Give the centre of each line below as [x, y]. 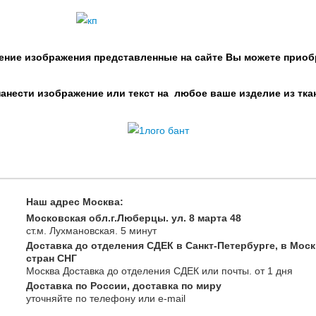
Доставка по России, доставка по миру [123, 286]
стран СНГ [51, 259]
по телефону [104, 299]
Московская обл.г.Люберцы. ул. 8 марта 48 [133, 218]
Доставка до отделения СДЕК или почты [154, 271]
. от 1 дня [271, 271]
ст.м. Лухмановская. [73, 231]
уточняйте [49, 299]
